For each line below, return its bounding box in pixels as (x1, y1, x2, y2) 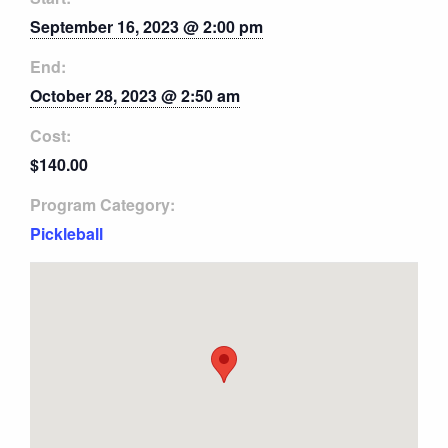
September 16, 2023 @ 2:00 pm (30, 14, 263, 38)
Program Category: (30, 192, 175, 216)
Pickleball (30, 221, 103, 245)
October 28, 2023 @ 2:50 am (30, 83, 240, 107)
